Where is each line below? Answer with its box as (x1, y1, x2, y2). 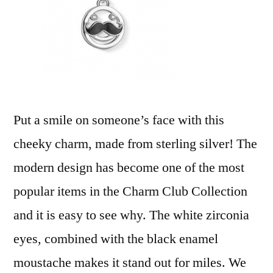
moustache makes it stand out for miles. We (13, 254, 246, 271)
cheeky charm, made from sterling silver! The (13, 135, 257, 152)
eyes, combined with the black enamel (13, 230, 218, 247)
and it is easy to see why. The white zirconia (13, 207, 249, 224)
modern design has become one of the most (13, 159, 244, 176)
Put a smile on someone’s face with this (13, 112, 224, 129)
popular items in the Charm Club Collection (13, 183, 247, 200)
